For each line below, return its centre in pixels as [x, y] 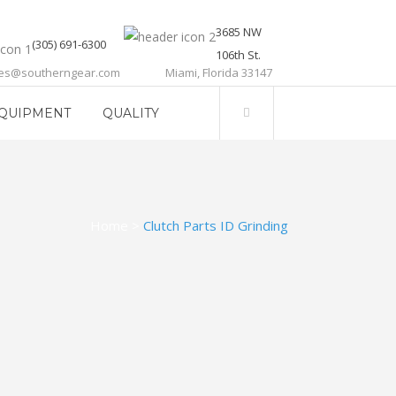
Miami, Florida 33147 [219, 72]
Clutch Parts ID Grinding [216, 225]
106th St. [238, 55]
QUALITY [131, 113]
